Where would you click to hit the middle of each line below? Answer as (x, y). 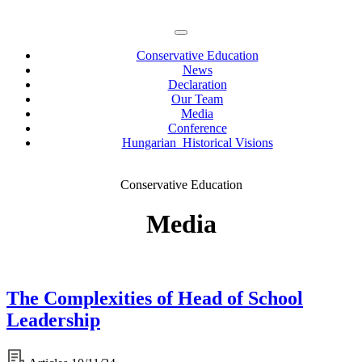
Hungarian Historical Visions (197, 143)
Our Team (197, 99)
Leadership (53, 320)
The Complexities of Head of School (155, 298)
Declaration (197, 84)
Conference (197, 128)
